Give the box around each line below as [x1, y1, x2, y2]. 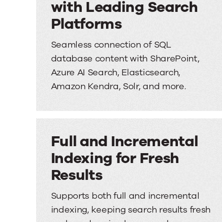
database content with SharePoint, [51, 53, 200, 64]
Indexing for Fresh [51, 148, 180, 168]
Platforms [51, 14, 122, 34]
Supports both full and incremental [51, 190, 200, 202]
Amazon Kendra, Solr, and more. [51, 80, 186, 92]
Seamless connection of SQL [51, 39, 171, 51]
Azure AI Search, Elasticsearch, [51, 66, 181, 78]
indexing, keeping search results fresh [51, 204, 211, 216]
